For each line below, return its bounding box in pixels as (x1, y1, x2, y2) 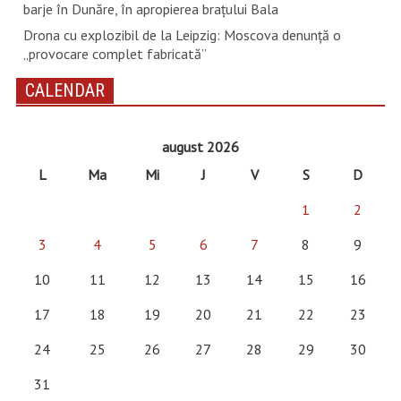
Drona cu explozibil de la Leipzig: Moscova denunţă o (22, 25, 341, 44)
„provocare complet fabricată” (22, 44, 207, 63)
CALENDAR (24, 79, 105, 101)
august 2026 (161, 137, 239, 156)
